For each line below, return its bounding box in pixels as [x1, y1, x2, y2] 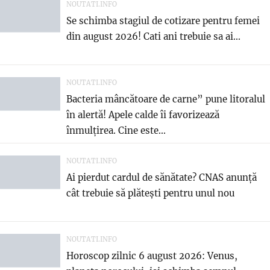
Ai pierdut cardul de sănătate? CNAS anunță [66, 171, 257, 183]
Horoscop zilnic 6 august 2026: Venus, [66, 250, 237, 262]
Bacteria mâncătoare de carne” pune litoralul [66, 93, 265, 105]
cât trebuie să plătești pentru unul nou [66, 187, 234, 199]
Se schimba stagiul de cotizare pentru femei [66, 14, 260, 27]
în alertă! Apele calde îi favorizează [66, 108, 219, 121]
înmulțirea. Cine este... [66, 124, 166, 136]
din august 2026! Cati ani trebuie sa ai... [66, 30, 240, 42]
